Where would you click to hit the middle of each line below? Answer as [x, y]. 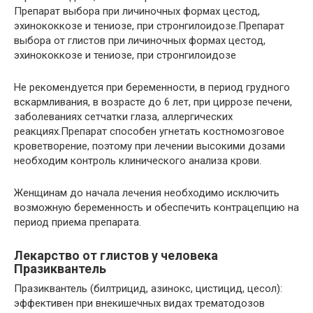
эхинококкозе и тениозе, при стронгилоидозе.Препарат [149, 26]
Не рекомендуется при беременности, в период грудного [152, 88]
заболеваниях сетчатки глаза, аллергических [123, 117]
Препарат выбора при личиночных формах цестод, [137, 12]
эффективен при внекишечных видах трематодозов [139, 304]
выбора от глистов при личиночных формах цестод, [140, 41]
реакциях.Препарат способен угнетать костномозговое [149, 132]
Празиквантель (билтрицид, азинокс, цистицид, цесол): [148, 289]
